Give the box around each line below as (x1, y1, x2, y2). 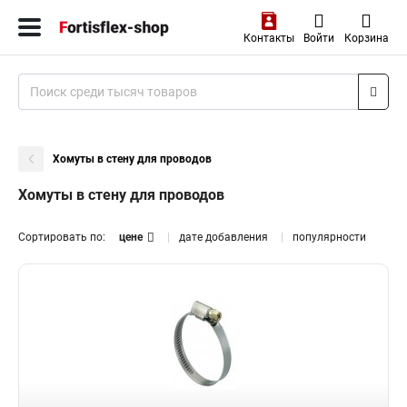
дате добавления (179, 231, 268, 243)
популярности (293, 231, 366, 243)
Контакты (243, 32, 294, 45)
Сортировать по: (18, 231, 105, 243)
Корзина (343, 32, 389, 45)
